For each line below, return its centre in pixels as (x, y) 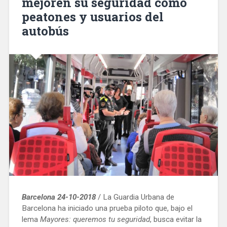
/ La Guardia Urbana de (135, 197)
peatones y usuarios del (92, 16)
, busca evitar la (176, 219)
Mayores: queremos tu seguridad (95, 219)
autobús (45, 31)
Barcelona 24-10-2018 (59, 197)
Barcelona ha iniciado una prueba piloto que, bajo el (107, 208)
